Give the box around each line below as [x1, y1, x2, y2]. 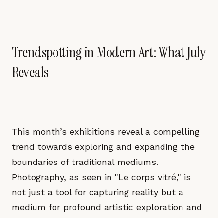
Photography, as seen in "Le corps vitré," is [12, 172, 191, 182]
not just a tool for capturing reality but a [12, 187, 183, 197]
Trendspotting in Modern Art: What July [12, 43, 206, 62]
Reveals [12, 63, 49, 82]
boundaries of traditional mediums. [12, 157, 158, 167]
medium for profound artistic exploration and [12, 202, 202, 212]
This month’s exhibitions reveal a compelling [12, 127, 200, 137]
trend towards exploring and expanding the [12, 142, 195, 152]
